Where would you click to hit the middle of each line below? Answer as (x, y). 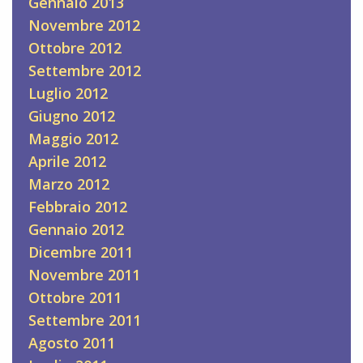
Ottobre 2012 (75, 48)
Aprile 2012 (67, 162)
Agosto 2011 (72, 343)
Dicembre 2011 (81, 252)
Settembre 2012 (85, 71)
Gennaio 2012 (76, 230)
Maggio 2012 (73, 139)
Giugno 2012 (72, 116)
